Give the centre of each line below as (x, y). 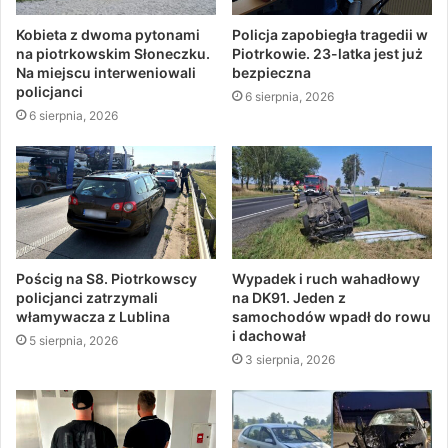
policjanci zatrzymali (87, 297)
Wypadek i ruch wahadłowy (326, 278)
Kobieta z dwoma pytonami (108, 34)
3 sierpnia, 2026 (290, 359)
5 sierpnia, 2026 (73, 340)
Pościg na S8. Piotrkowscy (106, 278)
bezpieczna (271, 72)
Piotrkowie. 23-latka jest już (327, 53)
